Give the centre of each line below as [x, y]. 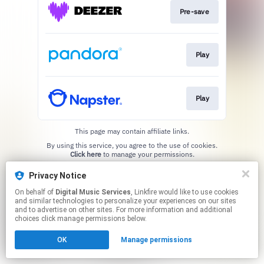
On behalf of [35, 192]
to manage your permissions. [148, 154]
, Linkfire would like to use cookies [145, 192]
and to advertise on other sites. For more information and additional [123, 210]
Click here [85, 154]
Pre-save [194, 11]
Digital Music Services [93, 192]
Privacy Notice [57, 176]
